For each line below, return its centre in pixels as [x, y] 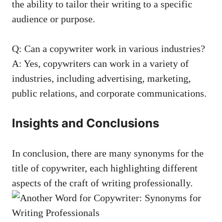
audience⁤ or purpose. [54, 19]
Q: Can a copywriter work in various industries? [109, 48]
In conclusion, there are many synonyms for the [108, 153]
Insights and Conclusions [85, 123]
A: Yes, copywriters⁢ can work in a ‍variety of [100, 63]
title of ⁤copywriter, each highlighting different [105, 168]
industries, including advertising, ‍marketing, [101, 78]
